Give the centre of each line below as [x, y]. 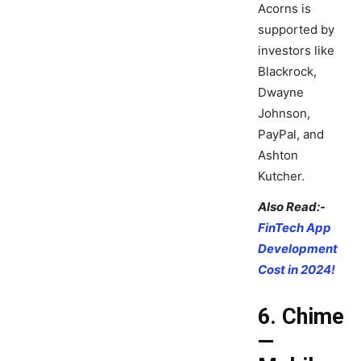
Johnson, [284, 114]
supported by [296, 30]
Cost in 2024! [297, 270]
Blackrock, [287, 72]
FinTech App [295, 228]
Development [298, 249]
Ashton [278, 156]
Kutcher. [281, 176]
